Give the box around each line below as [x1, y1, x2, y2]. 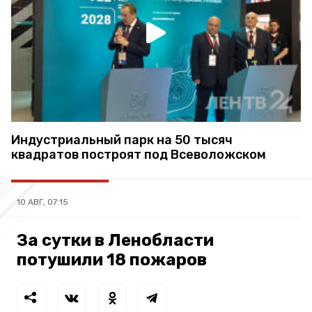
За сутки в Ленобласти [17, 230, 214, 250]
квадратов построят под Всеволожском [11, 146, 266, 162]
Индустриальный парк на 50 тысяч [11, 132, 233, 148]
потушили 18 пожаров [17, 249, 207, 270]
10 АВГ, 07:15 [17, 196, 68, 207]
